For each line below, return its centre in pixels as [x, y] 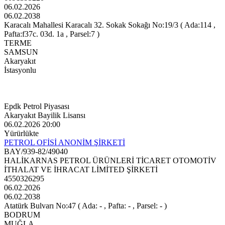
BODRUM [22, 215]
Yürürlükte [21, 134]
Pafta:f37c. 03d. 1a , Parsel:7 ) [52, 34]
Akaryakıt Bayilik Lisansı [45, 116]
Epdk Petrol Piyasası [37, 106]
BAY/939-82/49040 [36, 152]
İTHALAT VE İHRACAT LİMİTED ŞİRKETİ [81, 170]
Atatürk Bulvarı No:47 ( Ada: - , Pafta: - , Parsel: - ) [85, 206]
